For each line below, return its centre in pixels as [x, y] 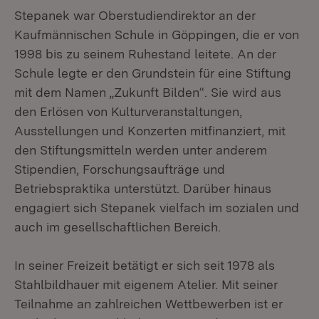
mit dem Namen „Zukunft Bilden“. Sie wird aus [148, 92]
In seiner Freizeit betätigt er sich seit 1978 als [145, 265]
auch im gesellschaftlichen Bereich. [117, 227]
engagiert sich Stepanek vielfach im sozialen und [157, 208]
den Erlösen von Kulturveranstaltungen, [128, 111]
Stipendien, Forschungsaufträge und [120, 169]
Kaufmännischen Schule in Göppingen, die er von [157, 35]
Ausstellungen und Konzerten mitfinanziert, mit [150, 131]
